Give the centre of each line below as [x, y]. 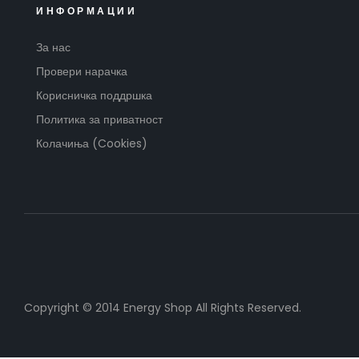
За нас [53, 48]
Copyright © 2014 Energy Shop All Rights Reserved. [163, 307]
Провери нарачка [82, 72]
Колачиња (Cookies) [92, 144]
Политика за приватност [99, 120]
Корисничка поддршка [94, 96]
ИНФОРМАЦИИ [87, 11]
